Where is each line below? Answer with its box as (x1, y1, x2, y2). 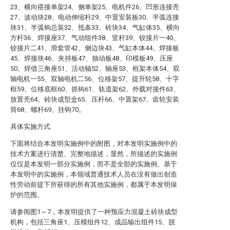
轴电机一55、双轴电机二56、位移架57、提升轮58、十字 (10, 75, 179, 83)
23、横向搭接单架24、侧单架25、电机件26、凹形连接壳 (10, 3, 179, 11)
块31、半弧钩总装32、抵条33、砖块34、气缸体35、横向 (10, 24, 180, 31)
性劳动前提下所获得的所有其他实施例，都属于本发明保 (10, 181, 177, 188)
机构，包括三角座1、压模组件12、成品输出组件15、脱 (10, 218, 175, 226)
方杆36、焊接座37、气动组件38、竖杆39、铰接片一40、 (10, 34, 180, 42)
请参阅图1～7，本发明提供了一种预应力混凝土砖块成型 (10, 208, 178, 216)
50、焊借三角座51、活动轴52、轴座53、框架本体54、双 (10, 65, 180, 72)
